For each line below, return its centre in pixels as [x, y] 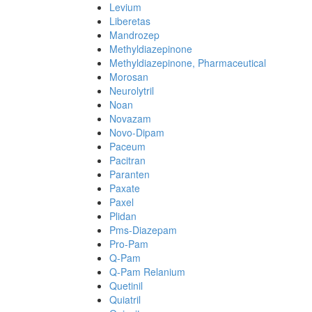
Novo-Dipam [137, 132]
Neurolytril [132, 91]
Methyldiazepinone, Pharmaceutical [188, 63]
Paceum [127, 146]
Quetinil [126, 286]
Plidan [123, 216]
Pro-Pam [129, 244]
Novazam [130, 118]
